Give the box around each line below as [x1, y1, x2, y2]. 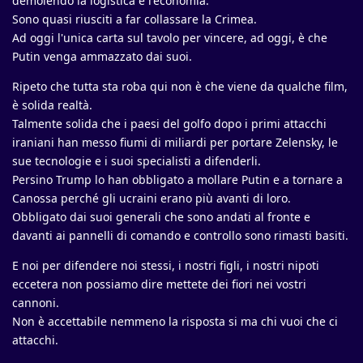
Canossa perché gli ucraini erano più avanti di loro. [12, 190, 291, 207]
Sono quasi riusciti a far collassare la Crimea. [12, 11, 257, 28]
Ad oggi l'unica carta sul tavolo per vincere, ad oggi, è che [12, 30, 327, 46]
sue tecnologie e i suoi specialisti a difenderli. [12, 153, 261, 169]
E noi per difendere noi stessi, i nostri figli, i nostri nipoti [12, 258, 319, 274]
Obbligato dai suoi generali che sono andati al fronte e [12, 209, 310, 225]
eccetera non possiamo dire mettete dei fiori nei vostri [12, 276, 306, 293]
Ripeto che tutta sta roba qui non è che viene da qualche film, [12, 79, 348, 95]
